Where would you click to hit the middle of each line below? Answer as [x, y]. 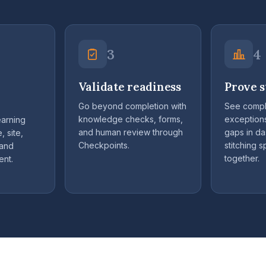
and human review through [130, 132]
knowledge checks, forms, [130, 119]
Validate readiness [129, 87]
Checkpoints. [104, 145]
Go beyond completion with [132, 106]
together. [242, 159]
